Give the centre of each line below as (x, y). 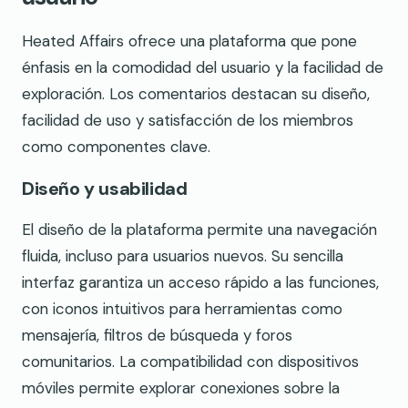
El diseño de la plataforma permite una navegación (199, 229)
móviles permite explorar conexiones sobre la (181, 388)
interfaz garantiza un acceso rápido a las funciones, (200, 282)
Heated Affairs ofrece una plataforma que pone (189, 41)
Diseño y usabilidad (105, 189)
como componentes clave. (116, 147)
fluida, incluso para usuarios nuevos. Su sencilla (183, 255)
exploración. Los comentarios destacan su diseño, (196, 94)
